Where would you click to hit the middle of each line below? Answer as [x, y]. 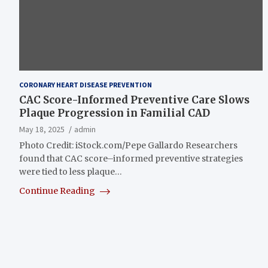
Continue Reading [58, 191]
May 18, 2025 [42, 129]
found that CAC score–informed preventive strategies [131, 158]
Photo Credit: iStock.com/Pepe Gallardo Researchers [128, 145]
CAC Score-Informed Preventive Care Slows [134, 100]
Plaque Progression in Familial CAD [115, 113]
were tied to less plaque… [71, 171]
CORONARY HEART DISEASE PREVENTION [86, 84]
